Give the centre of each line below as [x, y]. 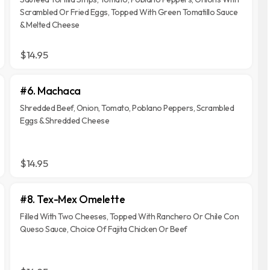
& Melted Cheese [50, 25]
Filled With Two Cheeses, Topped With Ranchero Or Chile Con [130, 216]
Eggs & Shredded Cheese [65, 121]
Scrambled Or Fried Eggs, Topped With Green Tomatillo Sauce [129, 12]
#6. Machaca [50, 91]
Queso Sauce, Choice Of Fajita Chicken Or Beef [104, 229]
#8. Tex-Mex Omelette [73, 199]
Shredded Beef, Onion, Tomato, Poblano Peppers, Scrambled [127, 108]
